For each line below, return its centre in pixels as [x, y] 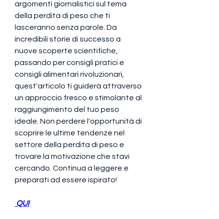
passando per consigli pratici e [69, 62]
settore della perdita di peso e [69, 144]
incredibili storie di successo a [68, 39]
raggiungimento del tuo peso [67, 109]
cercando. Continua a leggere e [72, 168]
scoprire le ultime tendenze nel [70, 133]
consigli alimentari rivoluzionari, [69, 74]
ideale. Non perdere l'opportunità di [78, 121]
